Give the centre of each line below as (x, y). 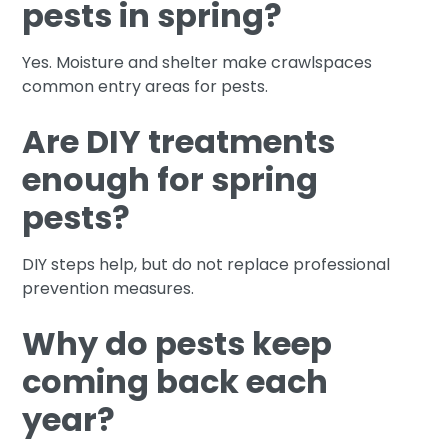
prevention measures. (108, 288)
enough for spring (170, 179)
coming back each (175, 381)
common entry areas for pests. (145, 86)
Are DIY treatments (179, 141)
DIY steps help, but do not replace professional (206, 264)
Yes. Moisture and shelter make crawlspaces (197, 62)
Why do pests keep (177, 343)
